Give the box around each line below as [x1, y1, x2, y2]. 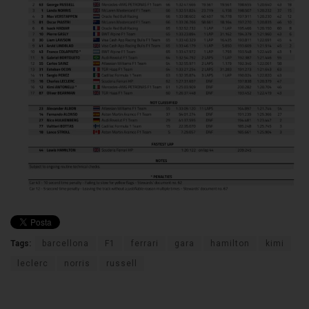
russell [106, 259, 137, 269]
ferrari [131, 239, 159, 249]
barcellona [42, 239, 89, 249]
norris [64, 259, 90, 269]
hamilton [210, 239, 250, 249]
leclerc [17, 259, 48, 269]
